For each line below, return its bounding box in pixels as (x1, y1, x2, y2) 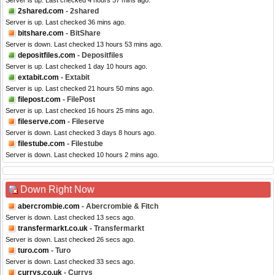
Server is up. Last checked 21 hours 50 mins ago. (6, 85, 154, 93)
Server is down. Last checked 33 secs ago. (6, 258, 135, 266)
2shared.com (18, 7, 64, 16)
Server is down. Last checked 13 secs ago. (6, 214, 135, 222)
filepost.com (18, 95, 61, 104)
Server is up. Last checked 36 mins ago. (6, 18, 126, 26)
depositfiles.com (18, 51, 76, 60)
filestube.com (18, 139, 65, 149)
